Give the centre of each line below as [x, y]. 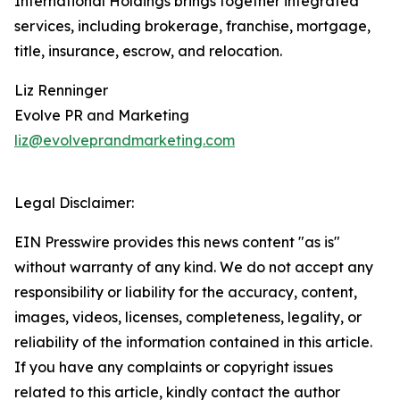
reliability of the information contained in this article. [193, 342]
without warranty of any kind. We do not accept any [194, 267]
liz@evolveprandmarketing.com [125, 141]
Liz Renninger [61, 91]
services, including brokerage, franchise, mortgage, [192, 26]
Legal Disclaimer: [74, 203]
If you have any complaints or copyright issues [174, 367]
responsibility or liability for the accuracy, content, [186, 292]
